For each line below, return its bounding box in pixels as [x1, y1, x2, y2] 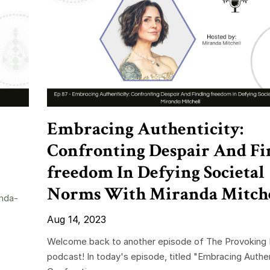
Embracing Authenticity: [46, 118, 243, 142]
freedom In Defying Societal [46, 161, 265, 185]
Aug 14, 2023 [46, 213, 106, 226]
